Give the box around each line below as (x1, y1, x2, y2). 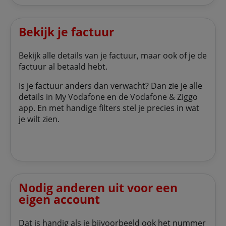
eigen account (19, 191, 100, 208)
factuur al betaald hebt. (19, 61, 107, 73)
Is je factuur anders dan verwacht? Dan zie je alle (19, 80, 202, 92)
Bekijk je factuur (19, 24, 114, 40)
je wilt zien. (19, 114, 60, 125)
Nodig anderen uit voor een (19, 180, 178, 196)
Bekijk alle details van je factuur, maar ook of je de (19, 50, 207, 62)
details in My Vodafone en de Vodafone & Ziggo (19, 91, 198, 103)
